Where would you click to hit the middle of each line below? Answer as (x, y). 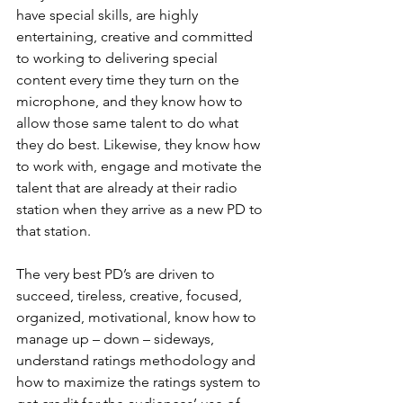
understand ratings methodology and (138, 360)
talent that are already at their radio (129, 188)
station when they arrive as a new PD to (141, 209)
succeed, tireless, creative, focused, (131, 296)
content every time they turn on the (130, 80)
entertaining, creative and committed (136, 36)
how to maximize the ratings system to (140, 382)
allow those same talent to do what (129, 123)
